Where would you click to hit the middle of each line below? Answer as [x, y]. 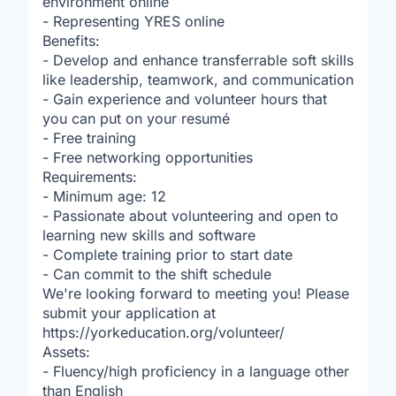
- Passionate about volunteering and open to [190, 216]
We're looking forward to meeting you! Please [196, 293]
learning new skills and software [149, 235]
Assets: [66, 352]
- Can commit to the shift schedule [157, 274]
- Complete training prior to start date [168, 255]
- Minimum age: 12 [104, 196]
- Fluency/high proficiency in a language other [196, 371]
